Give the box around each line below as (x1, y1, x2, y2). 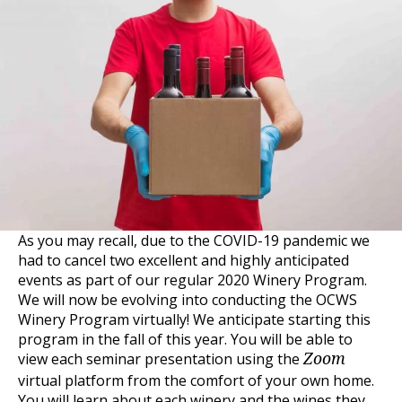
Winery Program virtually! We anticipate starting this (18, 310, 371, 330)
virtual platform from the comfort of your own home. (18, 371, 374, 391)
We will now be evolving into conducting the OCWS (18, 290, 357, 310)
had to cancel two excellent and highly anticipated (18, 250, 349, 271)
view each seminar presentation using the (18, 349, 303, 370)
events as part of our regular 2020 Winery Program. (18, 270, 367, 291)
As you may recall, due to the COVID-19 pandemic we (18, 231, 370, 251)
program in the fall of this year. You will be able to (18, 329, 353, 350)
